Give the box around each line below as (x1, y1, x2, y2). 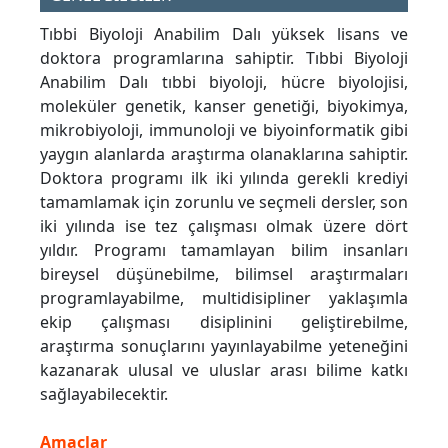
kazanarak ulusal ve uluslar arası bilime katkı (40, 359, 408, 382)
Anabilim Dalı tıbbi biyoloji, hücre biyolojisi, (40, 71, 408, 94)
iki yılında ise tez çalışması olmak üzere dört (40, 215, 408, 238)
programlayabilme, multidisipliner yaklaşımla (40, 287, 408, 310)
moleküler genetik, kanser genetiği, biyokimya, (40, 95, 408, 118)
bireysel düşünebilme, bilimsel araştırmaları (40, 263, 408, 286)
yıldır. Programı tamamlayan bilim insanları (40, 239, 408, 262)
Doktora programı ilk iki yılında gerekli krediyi (40, 167, 408, 190)
